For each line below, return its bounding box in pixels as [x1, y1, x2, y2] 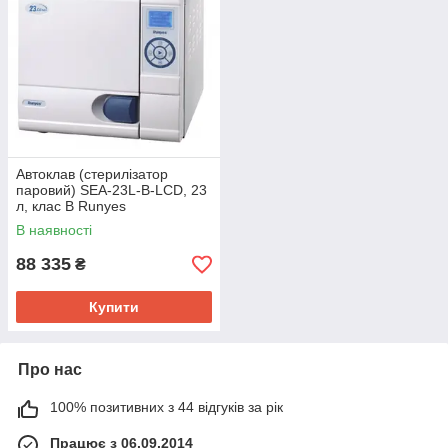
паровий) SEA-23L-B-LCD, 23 [16, 182, 207, 199]
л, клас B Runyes [16, 198, 126, 215]
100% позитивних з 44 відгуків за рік [50, 399, 283, 416]
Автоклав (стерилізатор [16, 166, 168, 183]
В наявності [16, 222, 92, 239]
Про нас [18, 361, 82, 379]
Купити [89, 299, 139, 316]
